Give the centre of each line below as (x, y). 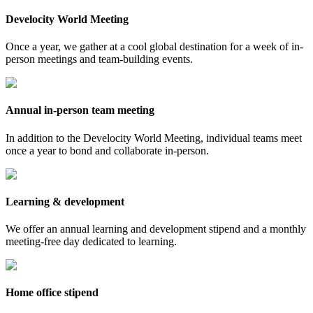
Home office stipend (52, 293)
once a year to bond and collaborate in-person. (107, 150)
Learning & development (65, 201)
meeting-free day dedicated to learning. (91, 242)
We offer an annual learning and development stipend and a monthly (156, 229)
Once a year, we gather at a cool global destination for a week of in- (154, 47)
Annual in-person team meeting (80, 110)
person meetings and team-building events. (99, 59)
